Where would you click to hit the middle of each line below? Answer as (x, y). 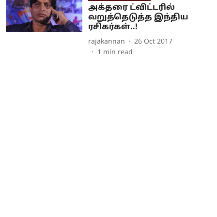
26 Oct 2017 (153, 42)
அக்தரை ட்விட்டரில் (131, 8)
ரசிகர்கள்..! (113, 27)
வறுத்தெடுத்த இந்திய (138, 17)
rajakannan (106, 42)
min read (118, 53)
